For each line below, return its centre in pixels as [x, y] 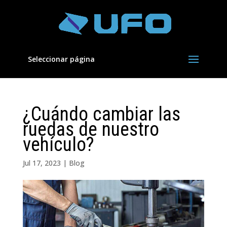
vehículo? [58, 144]
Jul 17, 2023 [42, 163]
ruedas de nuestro [91, 129]
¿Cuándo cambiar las [101, 114]
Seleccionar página [61, 59]
